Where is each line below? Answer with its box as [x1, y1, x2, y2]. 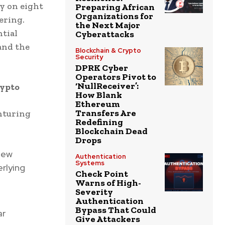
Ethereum [75, 98, 120, 110]
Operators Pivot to [75, 71, 156, 83]
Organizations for [75, 11, 153, 22]
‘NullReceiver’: [75, 80, 139, 92]
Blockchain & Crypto [75, 46, 141, 55]
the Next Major [75, 20, 140, 31]
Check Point [75, 168, 128, 180]
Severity [75, 186, 113, 198]
